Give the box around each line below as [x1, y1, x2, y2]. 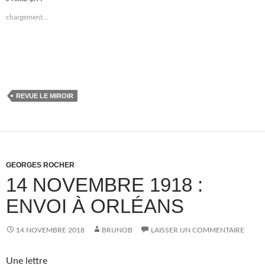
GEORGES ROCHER [6, 161, 75, 169]
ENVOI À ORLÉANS [6, 195, 184, 217]
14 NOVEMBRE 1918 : [6, 174, 203, 196]
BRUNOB [102, 227, 132, 234]
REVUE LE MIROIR [16, 92, 73, 99]
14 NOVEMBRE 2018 [16, 227, 85, 234]
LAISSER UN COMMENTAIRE [151, 227, 244, 234]
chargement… [6, 14, 48, 21]
